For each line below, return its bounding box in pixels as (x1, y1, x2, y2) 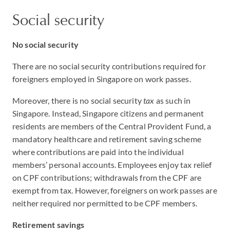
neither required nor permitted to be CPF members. (12, 198, 197, 208)
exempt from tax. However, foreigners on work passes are (12, 185, 217, 195)
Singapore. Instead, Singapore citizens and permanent (12, 108, 204, 118)
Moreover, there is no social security (12, 95, 144, 105)
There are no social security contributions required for (12, 61, 206, 71)
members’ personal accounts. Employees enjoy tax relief (12, 160, 212, 169)
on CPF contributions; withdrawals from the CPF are (12, 172, 202, 182)
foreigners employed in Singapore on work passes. (12, 74, 193, 84)
